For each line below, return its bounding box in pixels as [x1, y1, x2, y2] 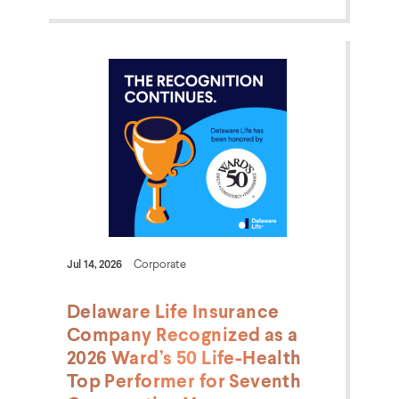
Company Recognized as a [66, 322, 298, 346]
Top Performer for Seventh [66, 368, 302, 392]
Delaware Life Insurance [66, 298, 280, 322]
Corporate [133, 256, 186, 271]
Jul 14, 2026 [66, 256, 122, 271]
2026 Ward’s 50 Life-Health [66, 345, 302, 369]
